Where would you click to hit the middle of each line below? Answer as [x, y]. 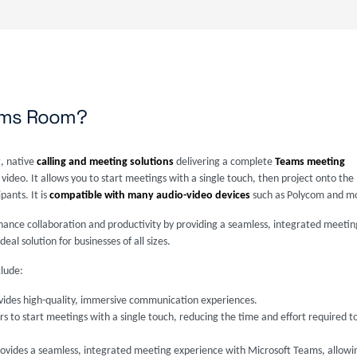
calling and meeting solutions [105, 162]
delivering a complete [224, 162]
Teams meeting [310, 162]
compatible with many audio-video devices [150, 196]
